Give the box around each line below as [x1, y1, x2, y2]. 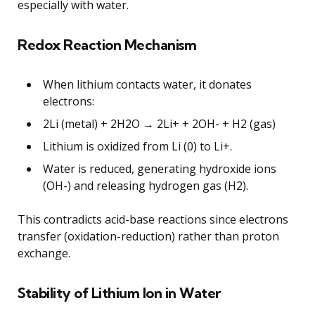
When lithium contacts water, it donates [43, 76, 252, 92]
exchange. [18, 245, 70, 261]
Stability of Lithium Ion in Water [18, 283, 221, 302]
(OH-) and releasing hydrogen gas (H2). [43, 177, 248, 193]
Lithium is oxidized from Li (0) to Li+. [43, 138, 232, 154]
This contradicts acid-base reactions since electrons [18, 211, 288, 227]
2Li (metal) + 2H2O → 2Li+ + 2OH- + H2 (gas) [43, 115, 276, 131]
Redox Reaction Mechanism [18, 35, 196, 53]
